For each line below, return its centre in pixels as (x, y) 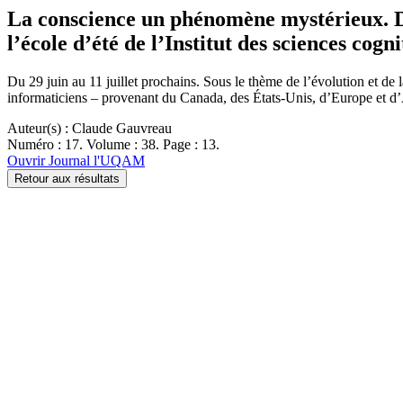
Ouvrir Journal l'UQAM (76, 160)
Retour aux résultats (67, 178)
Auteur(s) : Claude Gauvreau (90, 128)
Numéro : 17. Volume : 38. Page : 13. (113, 144)
